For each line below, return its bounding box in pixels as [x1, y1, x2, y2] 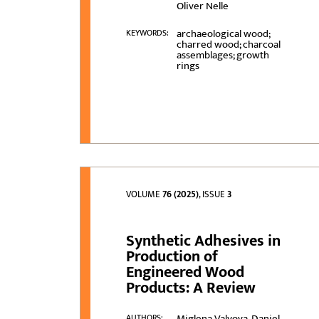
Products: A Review [126, 275, 256, 302]
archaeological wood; [176, 25, 270, 43]
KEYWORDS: [126, 26, 169, 41]
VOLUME [126, 187, 163, 203]
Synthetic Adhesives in [126, 228, 281, 255]
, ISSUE [199, 187, 228, 203]
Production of [126, 244, 219, 271]
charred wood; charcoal [176, 36, 281, 54]
